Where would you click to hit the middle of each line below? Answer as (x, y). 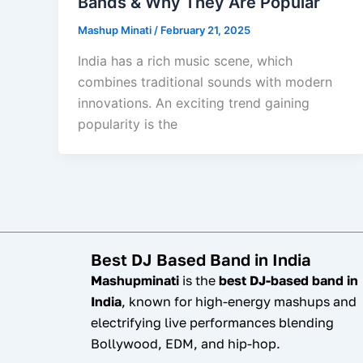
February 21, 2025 (205, 30)
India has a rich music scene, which (185, 61)
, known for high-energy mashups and (239, 302)
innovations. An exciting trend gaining (194, 103)
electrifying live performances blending (212, 323)
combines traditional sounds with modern (205, 82)
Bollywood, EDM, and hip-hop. (186, 344)
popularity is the (128, 124)
